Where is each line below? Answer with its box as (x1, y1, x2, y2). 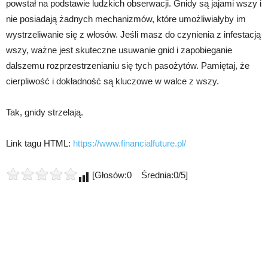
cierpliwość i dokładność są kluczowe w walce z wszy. (6, 76, 219, 87)
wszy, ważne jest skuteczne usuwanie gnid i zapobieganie (6, 45, 232, 56)
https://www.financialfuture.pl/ (73, 138, 186, 149)
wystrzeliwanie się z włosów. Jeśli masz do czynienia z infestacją (6, 29, 261, 40)
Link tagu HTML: (6, 138, 73, 149)
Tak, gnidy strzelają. (6, 107, 83, 118)
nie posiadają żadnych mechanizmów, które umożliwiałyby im (6, 14, 246, 25)
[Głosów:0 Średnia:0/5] (90, 170, 188, 181)
